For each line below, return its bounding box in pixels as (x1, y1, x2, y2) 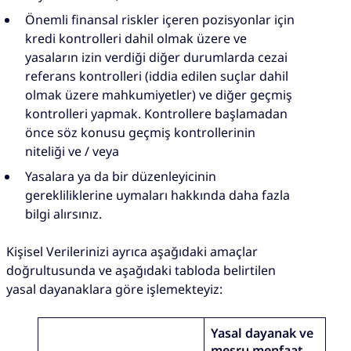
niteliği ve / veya (25, 142, 119, 160)
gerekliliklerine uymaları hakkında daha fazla (25, 186, 290, 204)
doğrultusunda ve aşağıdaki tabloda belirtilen (6, 261, 276, 279)
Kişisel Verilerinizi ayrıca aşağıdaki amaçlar (6, 242, 258, 260)
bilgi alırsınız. (25, 204, 102, 223)
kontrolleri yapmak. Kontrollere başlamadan (25, 104, 288, 122)
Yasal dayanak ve (211, 324, 314, 342)
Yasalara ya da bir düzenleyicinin (25, 167, 216, 185)
